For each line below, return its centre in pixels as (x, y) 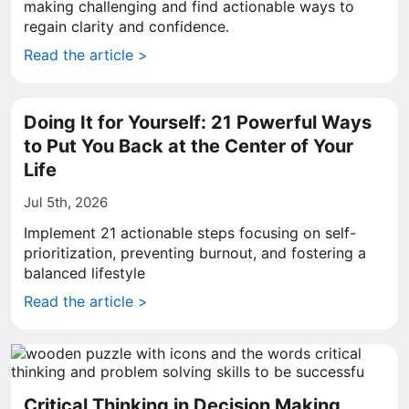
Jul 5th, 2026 (66, 202)
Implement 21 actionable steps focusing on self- (190, 233)
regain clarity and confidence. (126, 26)
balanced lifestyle (84, 273)
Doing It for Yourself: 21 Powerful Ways (198, 122)
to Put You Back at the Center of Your (189, 146)
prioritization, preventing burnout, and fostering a (195, 253)
